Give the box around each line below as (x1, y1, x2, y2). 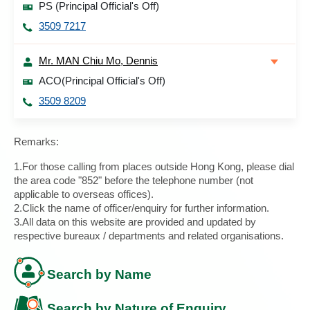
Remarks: (14, 136, 59, 147)
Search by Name (47, 267, 152, 282)
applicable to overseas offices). (14, 188, 154, 200)
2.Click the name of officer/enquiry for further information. (14, 202, 269, 214)
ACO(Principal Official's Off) (39, 75, 165, 86)
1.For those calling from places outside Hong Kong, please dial (14, 161, 294, 172)
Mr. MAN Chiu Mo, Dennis (39, 55, 158, 66)
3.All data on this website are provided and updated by (14, 216, 256, 228)
